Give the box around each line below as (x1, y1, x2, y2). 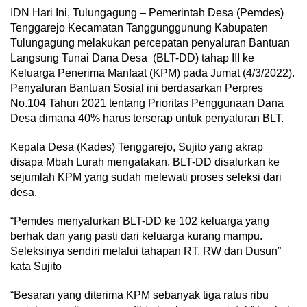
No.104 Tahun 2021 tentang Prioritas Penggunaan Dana (10, 97, 284, 110)
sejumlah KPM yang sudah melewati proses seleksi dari (10, 171, 282, 184)
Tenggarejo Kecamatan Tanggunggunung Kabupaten (10, 22, 268, 34)
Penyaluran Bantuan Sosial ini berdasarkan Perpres (10, 82, 263, 95)
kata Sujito (10, 260, 62, 273)
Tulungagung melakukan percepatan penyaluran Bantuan (10, 37, 290, 49)
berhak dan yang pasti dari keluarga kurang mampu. (10, 230, 262, 243)
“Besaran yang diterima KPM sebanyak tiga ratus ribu (10, 289, 269, 302)
